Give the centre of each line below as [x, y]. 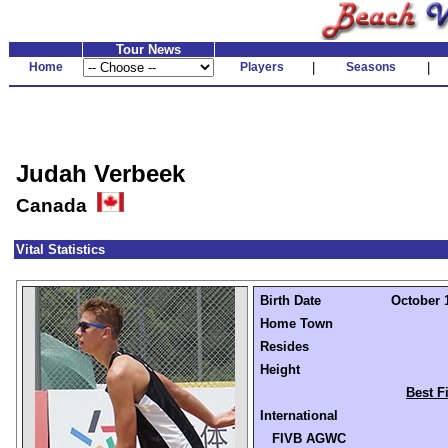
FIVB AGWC [303, 438]
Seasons [370, 67]
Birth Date [290, 300]
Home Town [296, 323]
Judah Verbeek [100, 173]
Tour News [148, 49]
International [299, 415]
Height [280, 369]
